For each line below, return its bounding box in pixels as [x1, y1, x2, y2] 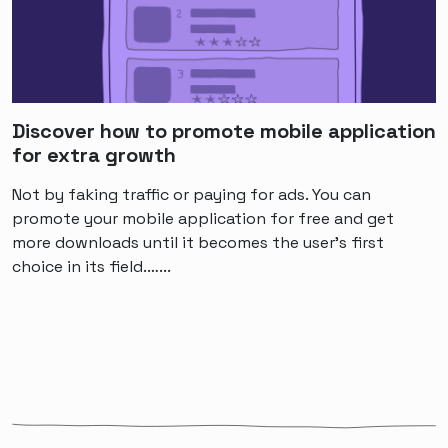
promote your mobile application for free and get [12, 207, 394, 229]
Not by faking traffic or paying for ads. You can [12, 183, 371, 205]
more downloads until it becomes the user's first [12, 231, 384, 253]
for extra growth [12, 141, 176, 168]
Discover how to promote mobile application [12, 117, 436, 144]
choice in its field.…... [12, 255, 171, 277]
